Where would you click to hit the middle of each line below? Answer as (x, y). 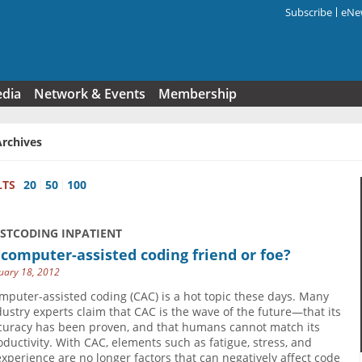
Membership (198, 94)
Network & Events (90, 94)
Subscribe (309, 12)
